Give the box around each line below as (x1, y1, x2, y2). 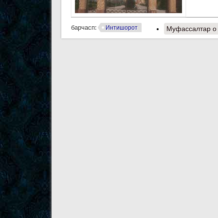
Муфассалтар (166, 24, 211, 33)
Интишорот (105, 24, 138, 31)
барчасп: (71, 23, 98, 31)
